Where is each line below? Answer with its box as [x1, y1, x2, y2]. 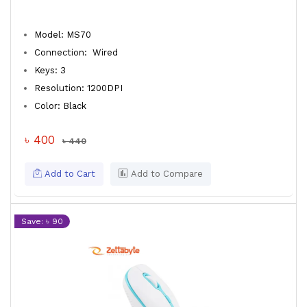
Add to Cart [42, 169, 95, 179]
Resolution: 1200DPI [34, 83, 125, 93]
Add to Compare [128, 169, 203, 179]
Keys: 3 [34, 65, 69, 75]
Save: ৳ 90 [21, 217, 63, 226]
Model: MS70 [34, 29, 94, 40]
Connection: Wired [34, 47, 126, 58]
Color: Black [34, 101, 89, 111]
